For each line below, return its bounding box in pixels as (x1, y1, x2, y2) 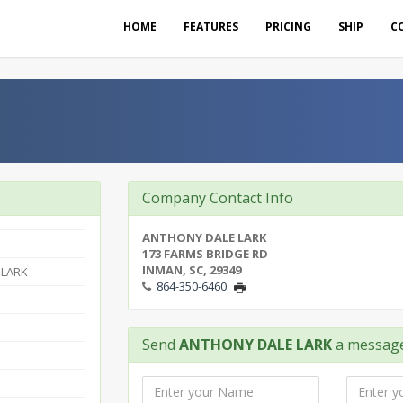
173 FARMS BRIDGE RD (141, 246, 268, 262)
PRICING (265, 19, 311, 34)
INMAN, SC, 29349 (141, 262, 241, 278)
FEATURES (184, 19, 238, 34)
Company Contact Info (141, 188, 293, 208)
